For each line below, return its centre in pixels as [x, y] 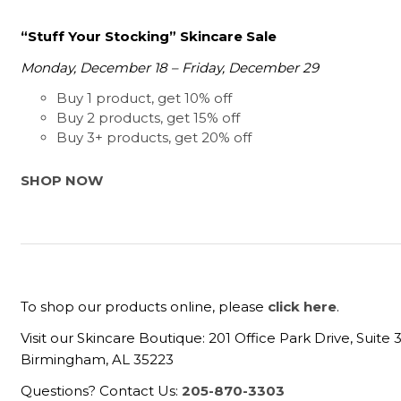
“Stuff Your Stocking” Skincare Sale [149, 36]
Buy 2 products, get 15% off [149, 118]
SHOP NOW [62, 181]
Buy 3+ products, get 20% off [154, 138]
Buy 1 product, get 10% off [145, 98]
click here [303, 306]
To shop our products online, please [145, 306]
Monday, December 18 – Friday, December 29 [170, 68]
